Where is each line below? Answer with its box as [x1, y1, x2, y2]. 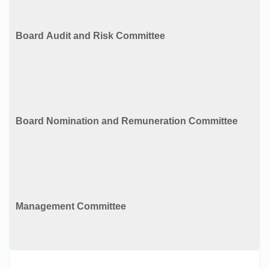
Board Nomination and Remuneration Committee [189, 115, 238, 126]
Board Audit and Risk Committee [16, 30, 165, 41]
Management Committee [16, 201, 126, 211]
